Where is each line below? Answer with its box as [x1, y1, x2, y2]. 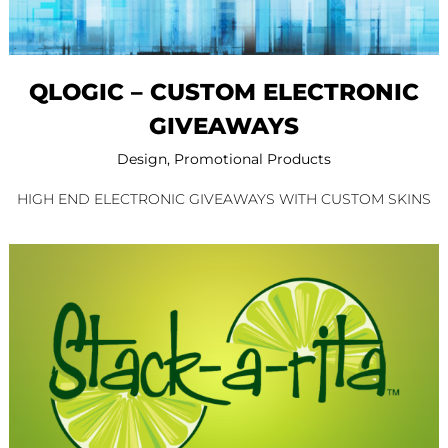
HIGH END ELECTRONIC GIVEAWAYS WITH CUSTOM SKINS [17, 190, 431, 209]
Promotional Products [174, 150, 331, 169]
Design [117, 150, 167, 169]
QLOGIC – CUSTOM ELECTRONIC [29, 78, 419, 107]
